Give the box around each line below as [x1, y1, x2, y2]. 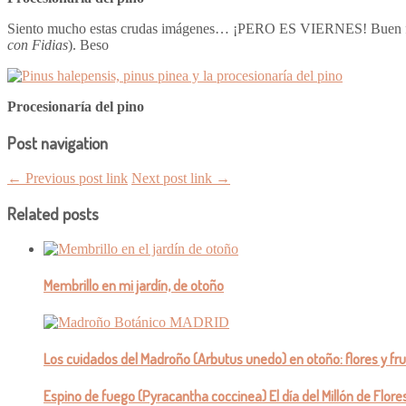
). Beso [68, 37, 109, 53]
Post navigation [7, 132, 108, 154]
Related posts [7, 203, 99, 225]
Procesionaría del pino [7, 99, 144, 115]
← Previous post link [7, 169, 128, 186]
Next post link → [131, 169, 230, 186]
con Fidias [7, 37, 68, 53]
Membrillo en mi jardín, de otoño [43, 276, 224, 295]
